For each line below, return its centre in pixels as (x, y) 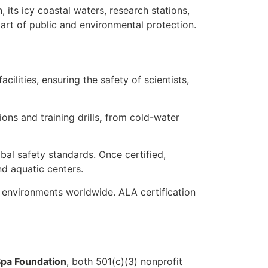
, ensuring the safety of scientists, (113, 80)
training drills (70, 117)
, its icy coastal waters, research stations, (96, 10)
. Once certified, (130, 155)
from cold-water (141, 117)
